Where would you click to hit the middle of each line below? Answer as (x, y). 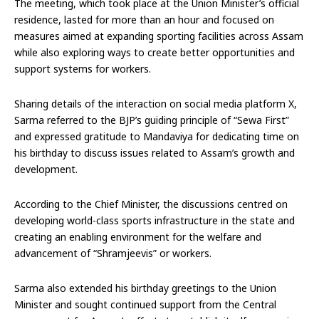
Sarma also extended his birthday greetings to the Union (145, 288)
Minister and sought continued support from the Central (145, 304)
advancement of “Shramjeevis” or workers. (113, 253)
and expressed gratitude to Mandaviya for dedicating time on (157, 136)
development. (46, 169)
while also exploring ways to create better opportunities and (155, 52)
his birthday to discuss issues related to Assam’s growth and (155, 152)
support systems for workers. (83, 68)
